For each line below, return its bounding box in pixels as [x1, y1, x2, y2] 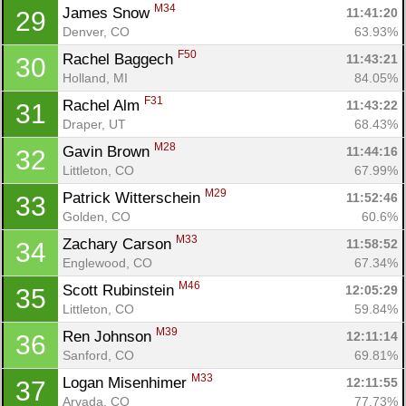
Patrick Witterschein [63, 188, 205, 207]
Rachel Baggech [63, 50, 178, 68]
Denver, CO [63, 24, 130, 39]
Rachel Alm [63, 96, 144, 114]
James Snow [63, 4, 154, 22]
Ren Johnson [63, 327, 156, 345]
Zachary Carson [63, 235, 176, 253]
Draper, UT [63, 116, 126, 131]
